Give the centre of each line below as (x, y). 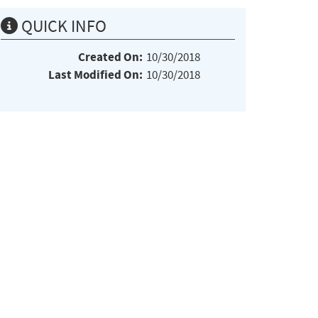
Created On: (110, 57)
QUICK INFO (62, 26)
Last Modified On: (95, 75)
